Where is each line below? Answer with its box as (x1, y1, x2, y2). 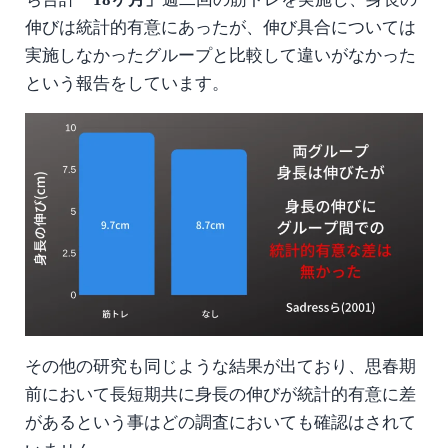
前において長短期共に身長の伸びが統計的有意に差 (24, 385, 416, 405)
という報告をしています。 (24, 73, 229, 93)
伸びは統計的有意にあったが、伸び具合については (24, 17, 416, 37)
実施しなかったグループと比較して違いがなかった (24, 45, 416, 65)
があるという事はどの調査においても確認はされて (24, 413, 416, 433)
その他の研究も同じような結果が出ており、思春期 (24, 357, 416, 377)
